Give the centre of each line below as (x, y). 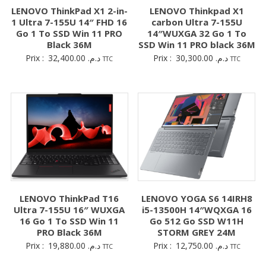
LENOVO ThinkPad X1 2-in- (69, 11)
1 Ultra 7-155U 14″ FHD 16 (69, 22)
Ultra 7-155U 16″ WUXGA (69, 209)
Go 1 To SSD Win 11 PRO (69, 34)
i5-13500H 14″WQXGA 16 (197, 209)
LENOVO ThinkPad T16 (69, 198)
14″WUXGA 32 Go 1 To (197, 34)
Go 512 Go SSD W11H (197, 221)
